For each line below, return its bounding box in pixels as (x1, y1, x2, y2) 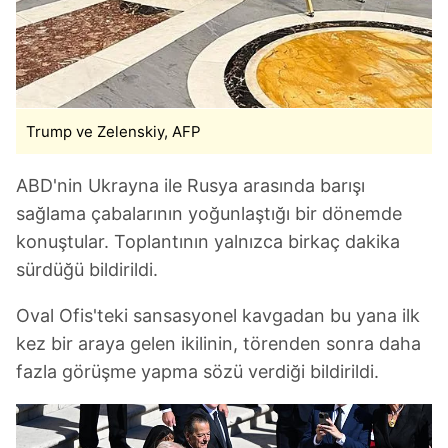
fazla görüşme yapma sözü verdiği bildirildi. (16, 360, 379, 382)
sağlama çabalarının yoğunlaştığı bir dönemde (16, 202, 402, 224)
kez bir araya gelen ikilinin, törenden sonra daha (16, 332, 421, 354)
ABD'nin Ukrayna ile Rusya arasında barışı (16, 174, 365, 196)
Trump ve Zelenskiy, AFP (26, 121, 201, 141)
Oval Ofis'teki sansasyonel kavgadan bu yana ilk (16, 304, 420, 326)
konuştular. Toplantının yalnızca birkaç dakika (16, 230, 400, 252)
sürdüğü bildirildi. (16, 258, 158, 280)
